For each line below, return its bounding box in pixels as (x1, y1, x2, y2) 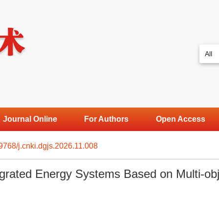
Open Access (155, 115, 205, 123)
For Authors (84, 115, 129, 123)
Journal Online (2, 115, 57, 123)
